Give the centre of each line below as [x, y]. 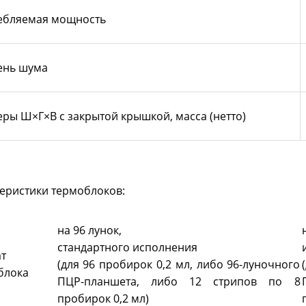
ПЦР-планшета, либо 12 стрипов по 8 [179, 282]
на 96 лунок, [91, 231]
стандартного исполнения [128, 248]
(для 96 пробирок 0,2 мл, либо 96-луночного [179, 265]
